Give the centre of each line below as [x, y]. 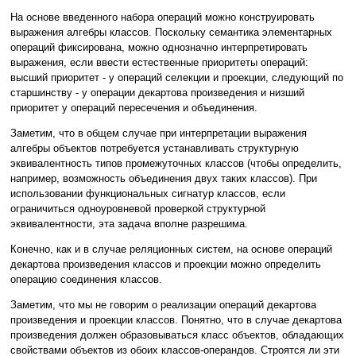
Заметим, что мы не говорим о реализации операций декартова [163, 305]
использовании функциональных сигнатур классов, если [148, 194]
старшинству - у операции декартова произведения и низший [157, 93]
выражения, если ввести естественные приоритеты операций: [159, 63]
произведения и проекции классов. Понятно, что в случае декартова [176, 320]
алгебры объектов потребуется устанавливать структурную [155, 149]
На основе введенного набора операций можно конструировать [163, 17]
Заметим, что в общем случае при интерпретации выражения [159, 133]
